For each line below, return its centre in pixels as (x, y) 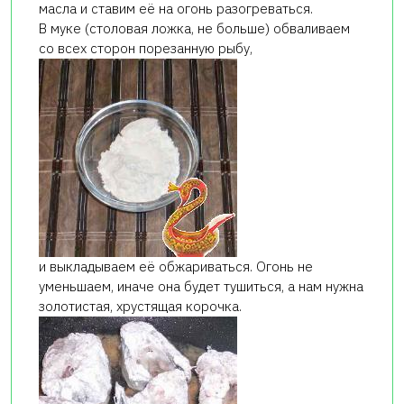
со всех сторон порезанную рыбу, (146, 49)
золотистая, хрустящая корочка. (140, 307)
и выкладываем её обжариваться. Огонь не (176, 267)
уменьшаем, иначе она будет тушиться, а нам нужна (201, 287)
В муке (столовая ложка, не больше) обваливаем (194, 29)
